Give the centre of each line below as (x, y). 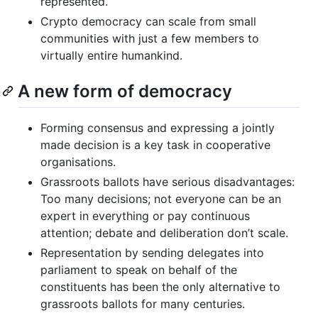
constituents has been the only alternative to (160, 286)
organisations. (78, 161)
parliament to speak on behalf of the (139, 269)
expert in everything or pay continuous (145, 215)
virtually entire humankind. (111, 55)
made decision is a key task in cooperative (155, 144)
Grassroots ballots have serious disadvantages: (168, 181)
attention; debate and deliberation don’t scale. (164, 232)
